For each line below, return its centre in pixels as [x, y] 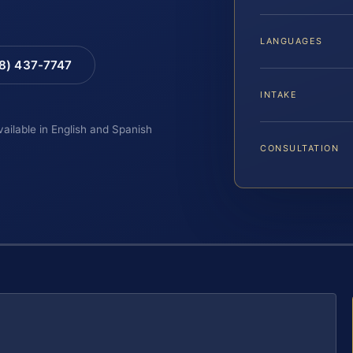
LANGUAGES [292, 41]
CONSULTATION [300, 149]
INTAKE [279, 95]
